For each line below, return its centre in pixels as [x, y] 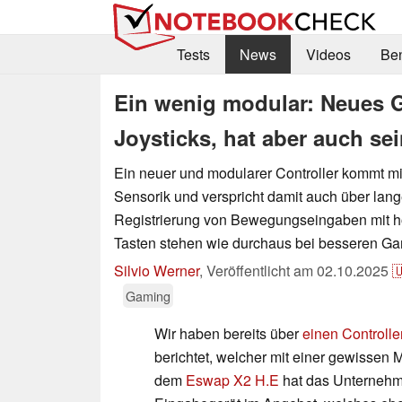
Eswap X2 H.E [232, 380]
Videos [328, 55]
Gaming [148, 295]
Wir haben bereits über [228, 333]
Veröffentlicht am [262, 270]
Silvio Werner [157, 270]
